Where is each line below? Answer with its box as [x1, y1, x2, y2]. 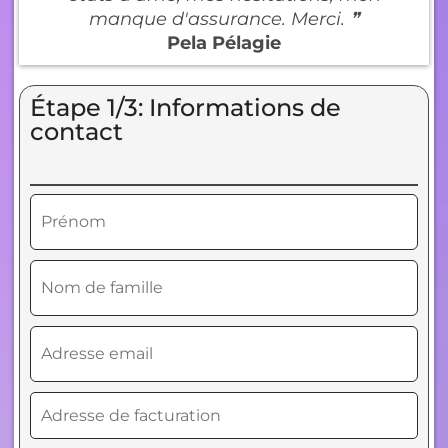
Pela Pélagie [167, 32, 281, 54]
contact [30, 117, 123, 146]
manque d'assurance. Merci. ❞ [88, 8, 360, 30]
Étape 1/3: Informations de [30, 93, 341, 122]
